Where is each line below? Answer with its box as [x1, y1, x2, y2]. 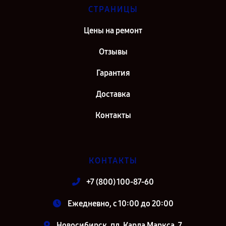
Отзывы [98, 47, 128, 56]
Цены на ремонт [84, 26, 142, 35]
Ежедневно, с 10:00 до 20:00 [67, 199, 174, 208]
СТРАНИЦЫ [88, 5, 138, 14]
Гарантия [96, 68, 130, 78]
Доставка [96, 89, 130, 99]
